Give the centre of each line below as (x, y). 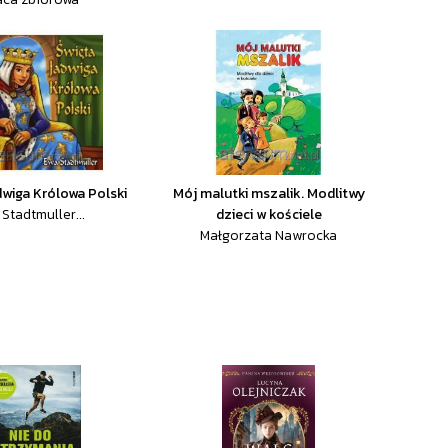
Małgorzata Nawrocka (269, 235)
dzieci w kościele (268, 214)
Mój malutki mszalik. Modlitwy (268, 193)
